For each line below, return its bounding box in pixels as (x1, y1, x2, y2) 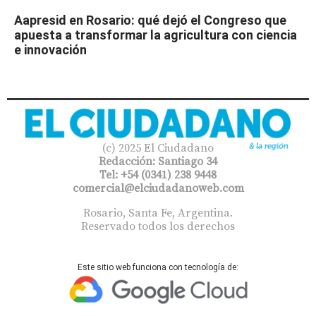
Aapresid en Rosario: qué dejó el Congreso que (14, 13, 286, 28)
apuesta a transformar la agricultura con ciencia (14, 28, 297, 43)
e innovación (14, 42, 87, 58)
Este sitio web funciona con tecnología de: (78, 262, 238, 273)
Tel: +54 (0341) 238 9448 (99, 166, 217, 183)
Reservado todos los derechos (81, 218, 235, 234)
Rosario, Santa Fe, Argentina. (83, 205, 233, 221)
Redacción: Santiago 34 (99, 153, 217, 169)
